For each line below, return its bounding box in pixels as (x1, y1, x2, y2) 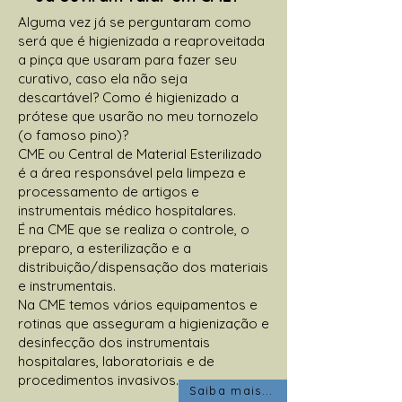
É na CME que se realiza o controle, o (18, 220, 249, 238)
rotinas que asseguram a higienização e (18, 314, 269, 332)
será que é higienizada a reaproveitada (18, 31, 265, 49)
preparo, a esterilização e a (18, 239, 191, 257)
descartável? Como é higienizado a (18, 88, 239, 106)
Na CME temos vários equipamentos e (18, 295, 258, 313)
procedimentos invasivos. (18, 371, 179, 389)
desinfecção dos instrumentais (18, 333, 210, 351)
